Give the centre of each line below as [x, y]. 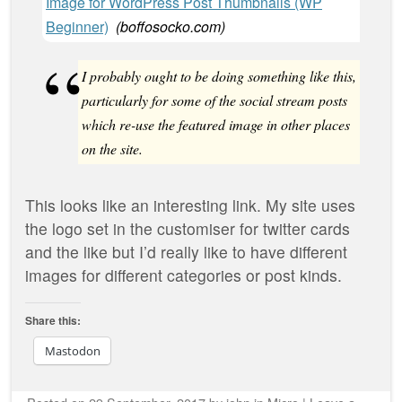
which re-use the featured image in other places [216, 124]
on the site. [112, 148]
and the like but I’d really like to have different [186, 251]
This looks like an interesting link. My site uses [190, 205]
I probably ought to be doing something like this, [219, 75]
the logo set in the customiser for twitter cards [188, 228]
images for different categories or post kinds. [184, 275]
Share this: [53, 321]
